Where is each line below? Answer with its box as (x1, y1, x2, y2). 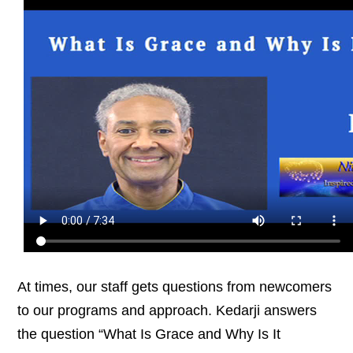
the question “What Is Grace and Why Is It (17, 326, 281, 342)
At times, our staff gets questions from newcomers (17, 279, 333, 295)
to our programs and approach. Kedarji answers (17, 303, 318, 318)
